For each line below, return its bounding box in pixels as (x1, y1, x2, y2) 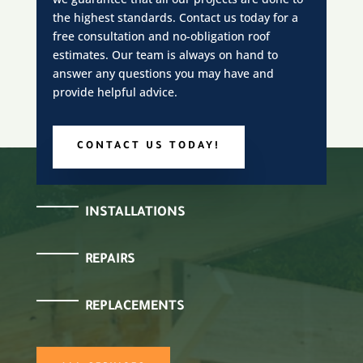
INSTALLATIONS (84, 206, 186, 221)
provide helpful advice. (52, 84, 177, 100)
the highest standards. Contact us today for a (52, 10, 298, 25)
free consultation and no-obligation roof (52, 28, 270, 44)
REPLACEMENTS (84, 300, 185, 315)
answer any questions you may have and (52, 66, 274, 81)
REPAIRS (84, 253, 135, 268)
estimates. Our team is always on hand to (52, 47, 278, 62)
